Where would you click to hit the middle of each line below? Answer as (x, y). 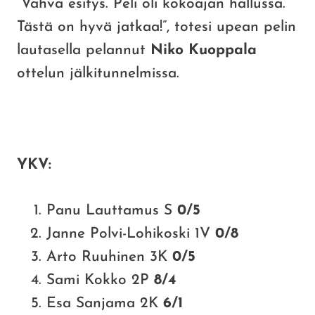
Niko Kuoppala (204, 51)
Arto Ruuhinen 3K (109, 257)
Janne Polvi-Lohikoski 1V (131, 234)
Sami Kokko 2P (100, 281)
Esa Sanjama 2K (105, 304)
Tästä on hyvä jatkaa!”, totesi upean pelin (156, 27)
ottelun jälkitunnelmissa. (98, 74)
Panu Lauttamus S (112, 211)
